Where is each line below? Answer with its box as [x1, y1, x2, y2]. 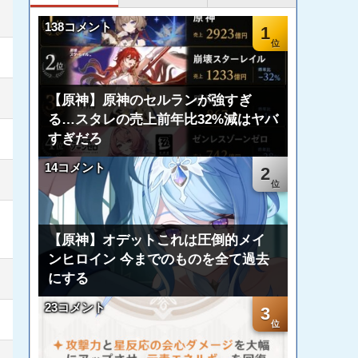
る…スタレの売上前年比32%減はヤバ [48, 111, 278, 127]
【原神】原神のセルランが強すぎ [48, 92, 252, 108]
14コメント [45, 160, 105, 174]
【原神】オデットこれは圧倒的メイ [48, 233, 265, 248]
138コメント [45, 20, 112, 34]
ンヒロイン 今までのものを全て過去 [48, 252, 269, 267]
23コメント [45, 300, 105, 314]
